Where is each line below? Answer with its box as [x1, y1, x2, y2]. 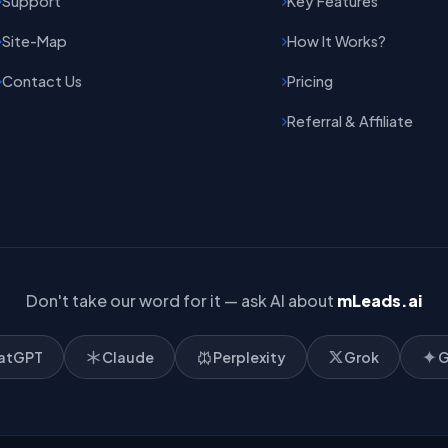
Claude [101, 348, 154, 367]
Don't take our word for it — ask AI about [26, 290, 337, 312]
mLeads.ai [337, 290, 422, 312]
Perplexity [212, 348, 286, 367]
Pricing [286, 71, 333, 90]
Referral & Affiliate [286, 111, 413, 130]
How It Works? [286, 31, 386, 50]
